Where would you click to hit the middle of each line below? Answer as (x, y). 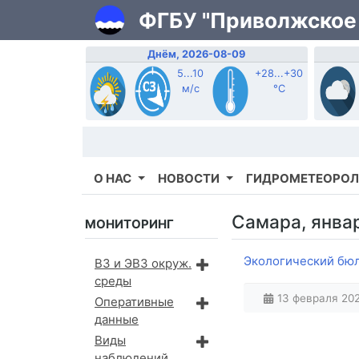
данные (117, 320)
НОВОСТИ (188, 179)
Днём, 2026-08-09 (197, 54)
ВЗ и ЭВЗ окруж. (143, 264)
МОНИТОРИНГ (129, 224)
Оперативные (134, 302)
